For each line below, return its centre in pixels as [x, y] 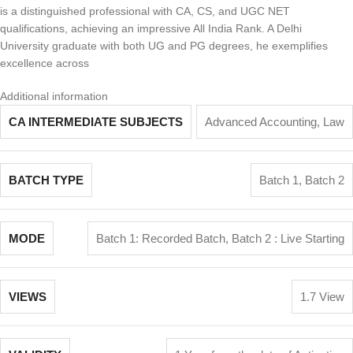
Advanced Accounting [261, 122]
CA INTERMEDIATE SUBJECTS [96, 122]
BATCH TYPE [46, 180]
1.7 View [322, 297]
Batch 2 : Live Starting [288, 238]
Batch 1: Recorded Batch [161, 238]
